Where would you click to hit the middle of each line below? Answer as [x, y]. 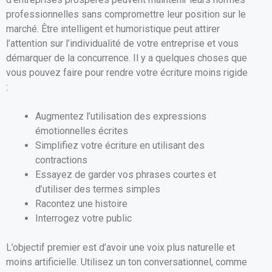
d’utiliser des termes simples [98, 189]
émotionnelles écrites [82, 131]
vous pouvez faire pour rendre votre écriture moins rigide [127, 72]
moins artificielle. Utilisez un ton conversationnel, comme [127, 262]
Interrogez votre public [83, 218]
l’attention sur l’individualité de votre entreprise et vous [122, 43]
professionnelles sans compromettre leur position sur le [126, 14]
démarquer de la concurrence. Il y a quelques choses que [127, 58]
